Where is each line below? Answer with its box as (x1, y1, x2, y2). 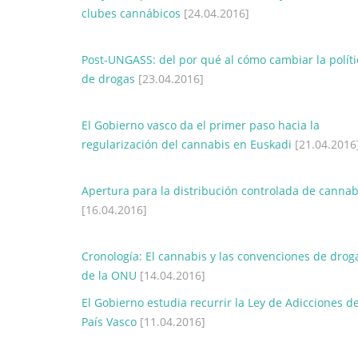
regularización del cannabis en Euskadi (82, 137, 292, 152)
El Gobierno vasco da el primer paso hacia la (82, 117, 320, 133)
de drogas (82, 71, 135, 86)
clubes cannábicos (82, 6, 181, 21)
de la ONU (82, 268, 137, 283)
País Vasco (82, 314, 137, 329)
